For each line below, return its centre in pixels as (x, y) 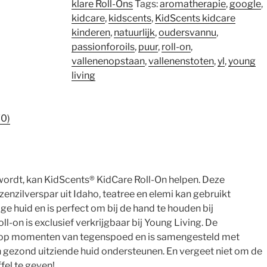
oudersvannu (187, 32)
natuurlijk (134, 32)
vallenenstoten (181, 61)
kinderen (91, 32)
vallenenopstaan (108, 61)
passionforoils (103, 46)
